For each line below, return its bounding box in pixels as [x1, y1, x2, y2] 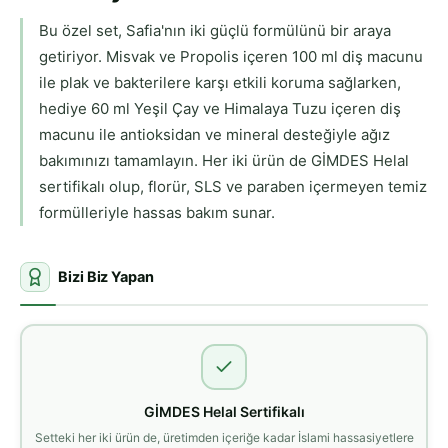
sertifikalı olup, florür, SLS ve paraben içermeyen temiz [39, 177, 427, 197]
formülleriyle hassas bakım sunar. [39, 203, 275, 223]
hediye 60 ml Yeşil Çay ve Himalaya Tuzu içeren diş [39, 99, 401, 119]
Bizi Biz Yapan [58, 268, 154, 287]
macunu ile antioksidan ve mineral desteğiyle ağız [39, 125, 390, 145]
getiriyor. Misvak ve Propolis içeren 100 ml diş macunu [39, 47, 423, 67]
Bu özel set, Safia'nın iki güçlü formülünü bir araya [39, 21, 391, 41]
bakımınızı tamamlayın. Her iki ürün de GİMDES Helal [39, 151, 409, 171]
